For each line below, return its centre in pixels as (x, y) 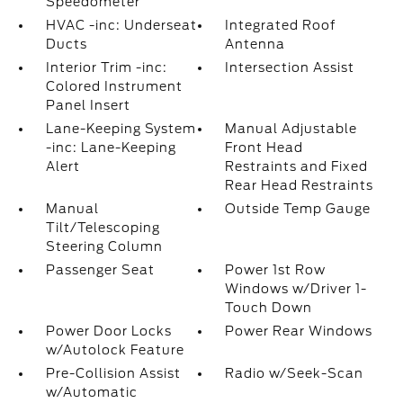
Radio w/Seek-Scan (295, 373)
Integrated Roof (281, 25)
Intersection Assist (290, 67)
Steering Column (104, 246)
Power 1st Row (276, 270)
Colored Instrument (114, 86)
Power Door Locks (108, 331)
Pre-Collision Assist (113, 373)
